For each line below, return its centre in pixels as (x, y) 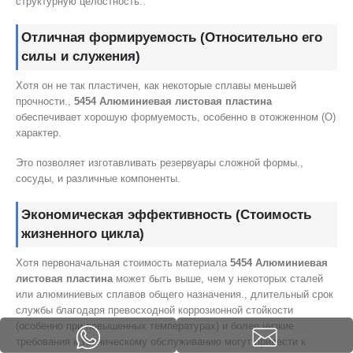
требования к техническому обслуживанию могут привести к (161, 341)
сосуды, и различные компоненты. (98, 179)
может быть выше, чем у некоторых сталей (218, 278)
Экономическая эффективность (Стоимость (166, 214)
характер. (39, 132)
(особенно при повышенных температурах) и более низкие (155, 325)
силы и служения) (81, 56)
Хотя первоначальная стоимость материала (123, 262)
